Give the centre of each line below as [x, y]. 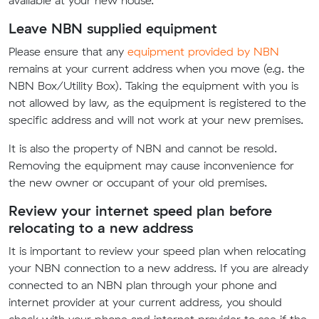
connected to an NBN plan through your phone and [143, 285]
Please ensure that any [68, 51]
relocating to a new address [101, 228]
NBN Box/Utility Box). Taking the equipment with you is [153, 85]
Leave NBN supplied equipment [113, 28]
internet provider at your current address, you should [145, 302]
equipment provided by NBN [203, 51]
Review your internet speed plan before [140, 210]
